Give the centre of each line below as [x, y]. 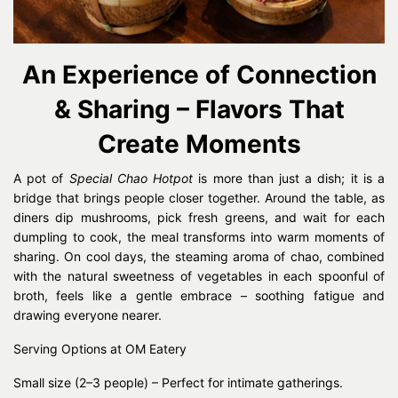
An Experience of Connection [199, 75]
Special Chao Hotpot [131, 179]
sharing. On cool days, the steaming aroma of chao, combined [199, 257]
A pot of [41, 179]
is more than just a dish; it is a [289, 179]
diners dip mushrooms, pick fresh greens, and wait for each [199, 218]
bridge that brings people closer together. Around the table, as [199, 198]
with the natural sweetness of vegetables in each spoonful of [199, 276]
